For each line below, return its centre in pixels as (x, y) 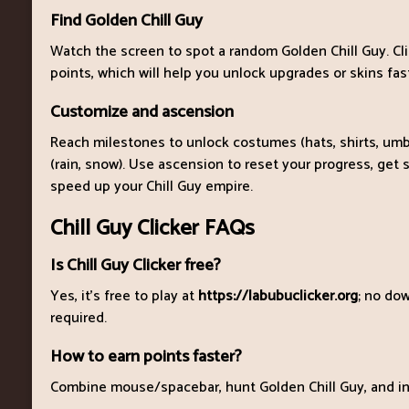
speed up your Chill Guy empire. (152, 186)
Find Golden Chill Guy (126, 20)
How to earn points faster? (146, 356)
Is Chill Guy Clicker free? (136, 265)
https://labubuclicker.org (278, 296)
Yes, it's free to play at (124, 296)
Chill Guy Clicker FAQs (152, 228)
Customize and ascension (142, 111)
